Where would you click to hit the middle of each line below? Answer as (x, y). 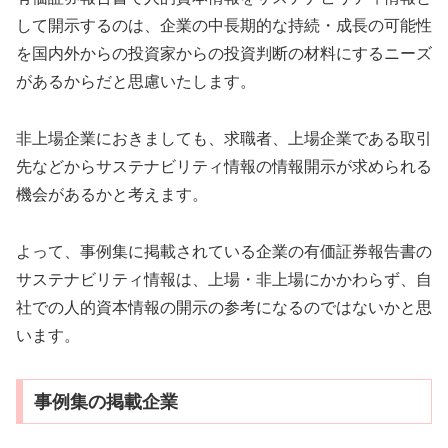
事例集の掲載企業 (105, 401)
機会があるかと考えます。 (112, 195)
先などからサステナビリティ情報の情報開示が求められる (224, 167)
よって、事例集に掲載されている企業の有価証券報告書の (224, 252)
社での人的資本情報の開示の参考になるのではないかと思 (224, 308)
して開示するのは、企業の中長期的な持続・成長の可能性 (224, 26)
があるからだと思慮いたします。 (136, 82)
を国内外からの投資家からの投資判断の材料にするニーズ (224, 54)
